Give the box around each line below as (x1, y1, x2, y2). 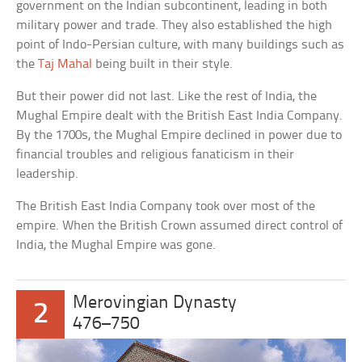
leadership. (16, 167, 79, 182)
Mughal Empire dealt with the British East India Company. (16, 109, 343, 124)
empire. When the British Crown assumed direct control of (16, 219, 343, 234)
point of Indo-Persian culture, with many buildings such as (16, 38, 345, 53)
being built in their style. (92, 57, 234, 72)
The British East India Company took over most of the (16, 200, 316, 214)
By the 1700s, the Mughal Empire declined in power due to (16, 128, 343, 143)
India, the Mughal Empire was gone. (16, 238, 217, 253)
